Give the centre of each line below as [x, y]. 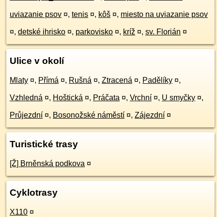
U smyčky [178, 98]
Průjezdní [26, 115]
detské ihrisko [42, 32]
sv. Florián [163, 32]
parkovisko [94, 32]
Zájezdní [150, 115]
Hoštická [68, 98]
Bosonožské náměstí [89, 115]
